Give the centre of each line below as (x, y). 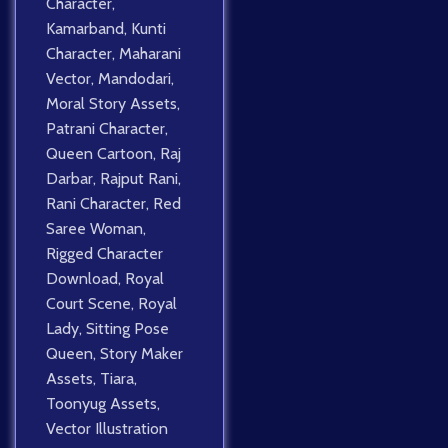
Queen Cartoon (99, 154)
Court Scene (88, 304)
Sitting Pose (127, 329)
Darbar (69, 179)
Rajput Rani (139, 179)
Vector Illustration (107, 429)
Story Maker (141, 354)
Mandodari (134, 79)
